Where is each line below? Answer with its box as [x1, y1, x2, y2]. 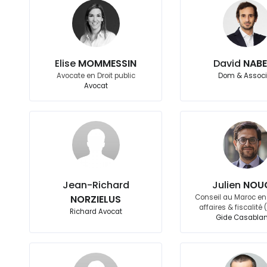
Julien [212, 178, 244, 192]
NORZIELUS [70, 193, 122, 206]
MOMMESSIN [78, 57, 137, 70]
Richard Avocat [69, 207, 122, 216]
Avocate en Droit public [56, 71, 135, 80]
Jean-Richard [62, 178, 129, 192]
